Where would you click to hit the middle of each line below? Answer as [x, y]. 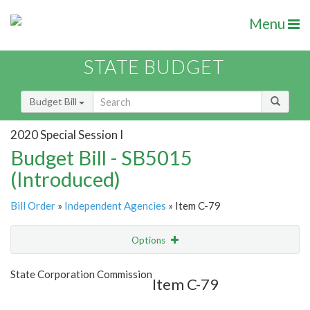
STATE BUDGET [154, 67]
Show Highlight [110, 268]
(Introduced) [65, 179]
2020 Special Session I [67, 134]
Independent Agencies [115, 206]
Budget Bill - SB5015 [101, 158]
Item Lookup [41, 298]
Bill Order [33, 206]
